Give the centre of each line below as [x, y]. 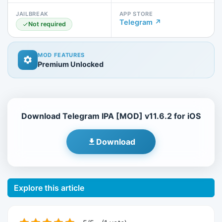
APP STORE [136, 14]
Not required [47, 24]
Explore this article [49, 188]
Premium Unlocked [71, 64]
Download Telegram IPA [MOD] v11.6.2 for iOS [111, 116]
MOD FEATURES [61, 55]
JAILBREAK [32, 14]
